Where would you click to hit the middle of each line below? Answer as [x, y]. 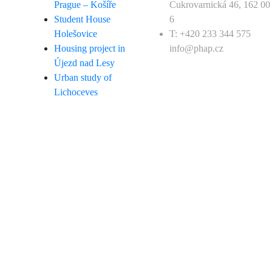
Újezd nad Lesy [84, 63]
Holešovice [76, 34]
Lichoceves [76, 92]
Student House [82, 19]
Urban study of [83, 77]
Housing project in [90, 48]
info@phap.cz [196, 48]
